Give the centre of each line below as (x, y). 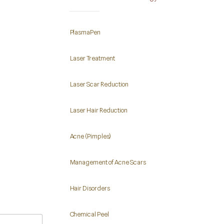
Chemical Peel (89, 214)
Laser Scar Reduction (99, 84)
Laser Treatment (92, 58)
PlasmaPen (85, 32)
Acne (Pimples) (90, 136)
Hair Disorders (90, 188)
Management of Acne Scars (108, 162)
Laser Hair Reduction (98, 110)
